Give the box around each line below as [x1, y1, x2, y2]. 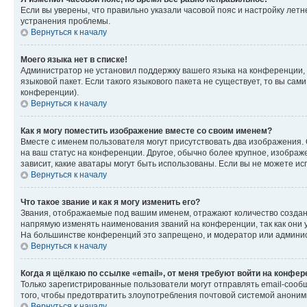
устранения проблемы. [21, 16, 110, 26]
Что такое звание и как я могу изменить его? [21, 197, 200, 207]
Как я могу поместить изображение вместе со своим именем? [21, 125, 272, 136]
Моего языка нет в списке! [21, 54, 127, 64]
